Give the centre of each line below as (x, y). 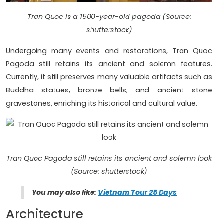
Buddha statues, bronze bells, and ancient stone (109, 90)
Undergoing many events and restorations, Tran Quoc (109, 50)
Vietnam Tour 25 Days (137, 192)
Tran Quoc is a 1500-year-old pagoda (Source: (109, 16)
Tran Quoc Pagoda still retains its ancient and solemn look (109, 158)
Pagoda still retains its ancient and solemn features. (109, 64)
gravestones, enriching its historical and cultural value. (101, 103)
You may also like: (65, 192)
